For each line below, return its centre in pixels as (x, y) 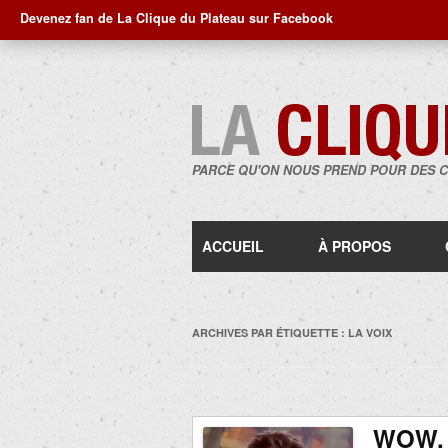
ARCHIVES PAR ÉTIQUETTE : (270, 332)
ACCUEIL (233, 246)
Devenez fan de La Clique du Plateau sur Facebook (176, 18)
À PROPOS (354, 246)
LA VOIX (370, 332)
